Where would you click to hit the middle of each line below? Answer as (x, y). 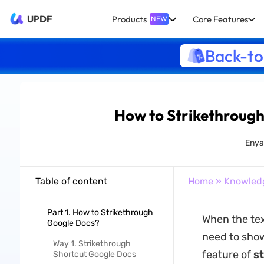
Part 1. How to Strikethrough (100, 212)
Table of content (71, 181)
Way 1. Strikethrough (92, 244)
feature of (227, 255)
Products (130, 19)
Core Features (220, 19)
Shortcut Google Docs (94, 254)
